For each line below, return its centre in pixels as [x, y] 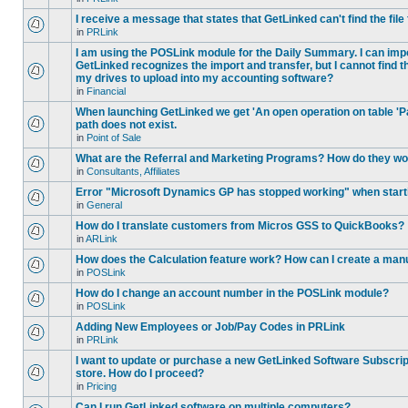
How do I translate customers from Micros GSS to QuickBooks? [240, 226]
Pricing [102, 386]
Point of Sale [114, 138]
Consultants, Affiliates [133, 171]
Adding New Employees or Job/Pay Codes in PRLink [210, 327]
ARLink [102, 239]
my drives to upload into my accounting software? [204, 78]
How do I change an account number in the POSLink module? [232, 293]
